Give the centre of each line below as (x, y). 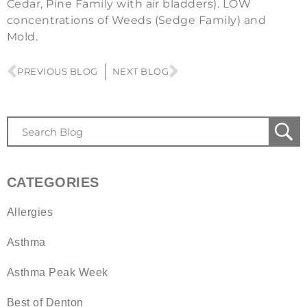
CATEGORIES (53, 183)
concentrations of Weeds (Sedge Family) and (137, 21)
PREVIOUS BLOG (58, 72)
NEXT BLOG (140, 72)
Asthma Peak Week (58, 273)
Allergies (30, 212)
